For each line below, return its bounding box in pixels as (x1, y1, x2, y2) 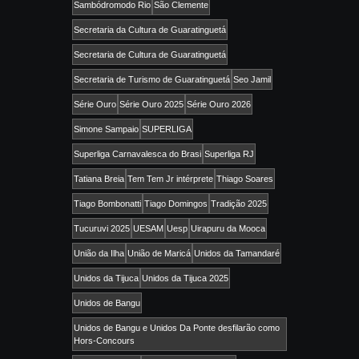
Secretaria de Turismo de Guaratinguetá (74, 75, 230, 85)
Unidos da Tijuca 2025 (142, 273, 228, 284)
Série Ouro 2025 (119, 99, 184, 110)
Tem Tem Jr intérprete (127, 174, 213, 184)
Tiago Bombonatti (74, 199, 141, 209)
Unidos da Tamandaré (194, 248, 280, 259)
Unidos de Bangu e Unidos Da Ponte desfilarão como (74, 323, 280, 333)
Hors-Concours (74, 336, 135, 346)
